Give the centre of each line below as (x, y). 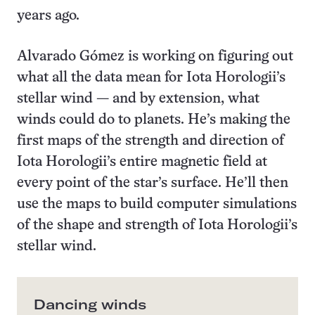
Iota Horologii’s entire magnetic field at (142, 162)
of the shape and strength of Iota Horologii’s (157, 226)
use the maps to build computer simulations (157, 205)
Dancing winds (90, 304)
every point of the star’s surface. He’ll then (153, 184)
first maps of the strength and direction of (150, 141)
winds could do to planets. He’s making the (154, 120)
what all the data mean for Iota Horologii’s (151, 78)
